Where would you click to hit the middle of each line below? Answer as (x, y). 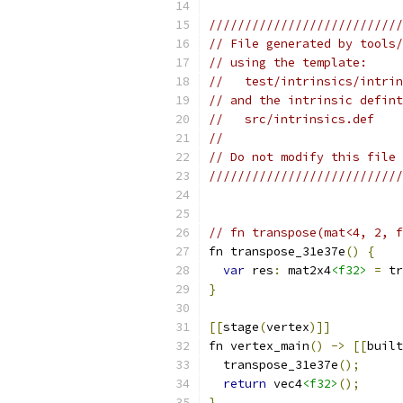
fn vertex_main (259, 346)
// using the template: (288, 63)
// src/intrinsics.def (291, 119)
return (245, 384)
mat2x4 (306, 270)
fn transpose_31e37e (277, 251)
